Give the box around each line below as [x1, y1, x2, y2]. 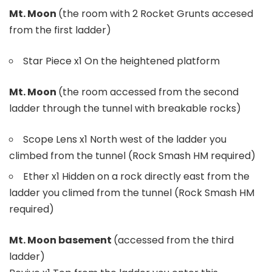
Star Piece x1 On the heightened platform [23, 53, 220, 68]
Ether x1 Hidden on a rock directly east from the [23, 169, 250, 183]
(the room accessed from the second [58, 84, 239, 99]
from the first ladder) [9, 22, 111, 37]
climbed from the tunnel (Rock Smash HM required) [9, 148, 256, 163]
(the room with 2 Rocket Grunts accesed [58, 6, 253, 21]
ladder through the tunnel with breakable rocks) [9, 101, 241, 115]
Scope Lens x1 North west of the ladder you [23, 132, 226, 146]
